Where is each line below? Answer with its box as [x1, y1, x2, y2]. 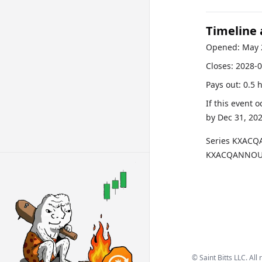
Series [206, 135, 232, 146]
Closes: [206, 60, 233, 71]
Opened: [206, 42, 240, 53]
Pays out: [206, 79, 241, 90]
